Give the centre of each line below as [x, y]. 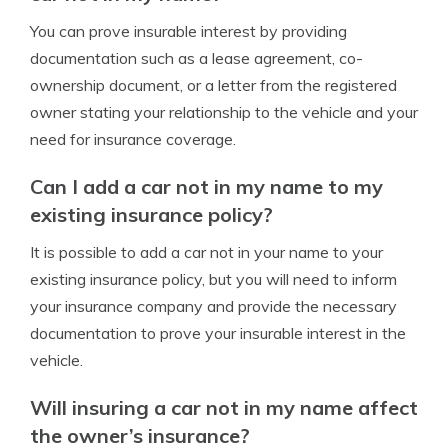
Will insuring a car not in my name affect [224, 407]
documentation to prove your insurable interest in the [218, 333]
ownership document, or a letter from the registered [213, 85]
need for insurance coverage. [133, 139]
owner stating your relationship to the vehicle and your [224, 112]
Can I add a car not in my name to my [206, 186]
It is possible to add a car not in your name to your [206, 252]
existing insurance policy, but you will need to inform [213, 279]
